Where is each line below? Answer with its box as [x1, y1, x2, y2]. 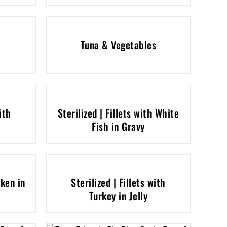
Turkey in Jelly [89, 188, 148, 203]
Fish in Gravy [92, 119, 145, 134]
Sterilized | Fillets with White [57, 105, 179, 121]
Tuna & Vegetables [80, 37, 157, 52]
